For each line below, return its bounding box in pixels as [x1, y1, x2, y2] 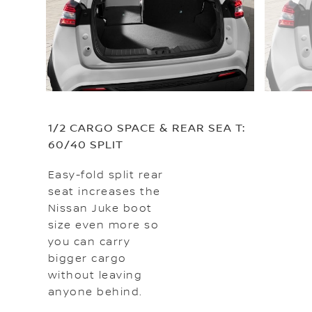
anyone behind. [47, 286, 147, 299]
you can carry [47, 236, 131, 249]
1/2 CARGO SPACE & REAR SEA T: [47, 122, 245, 135]
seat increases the [47, 186, 161, 199]
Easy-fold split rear [47, 169, 164, 182]
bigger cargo [47, 253, 127, 266]
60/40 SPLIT [47, 139, 124, 152]
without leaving [47, 270, 143, 283]
